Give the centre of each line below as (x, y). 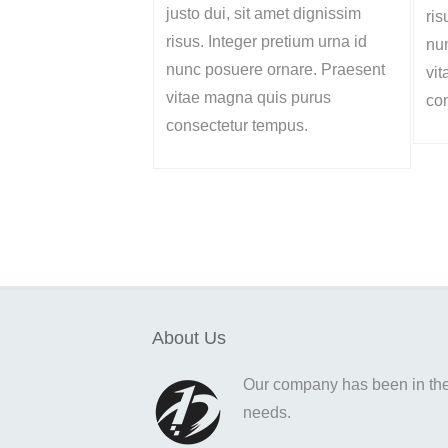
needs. (267, 412)
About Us (189, 338)
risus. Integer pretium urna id (266, 41)
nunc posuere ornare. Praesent (275, 69)
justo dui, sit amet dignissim (263, 13)
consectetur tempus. (237, 125)
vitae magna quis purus (248, 97)
